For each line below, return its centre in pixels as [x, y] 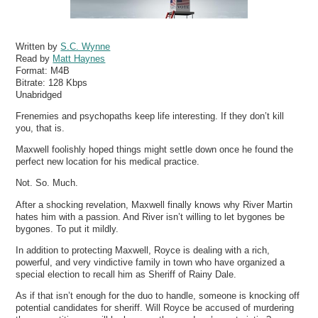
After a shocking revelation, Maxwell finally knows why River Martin [154, 204]
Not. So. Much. [47, 183]
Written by [38, 46]
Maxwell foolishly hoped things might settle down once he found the [155, 150]
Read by [34, 58]
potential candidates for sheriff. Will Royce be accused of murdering [155, 307]
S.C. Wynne [86, 46]
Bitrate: [32, 82]
